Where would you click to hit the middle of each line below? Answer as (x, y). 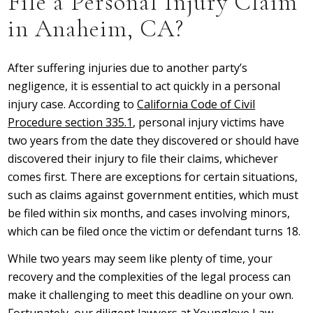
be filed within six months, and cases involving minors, (149, 213)
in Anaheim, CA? (96, 29)
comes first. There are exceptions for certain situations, (153, 176)
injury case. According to (73, 104)
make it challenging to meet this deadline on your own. (151, 295)
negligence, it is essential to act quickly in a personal (144, 86)
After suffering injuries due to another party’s (128, 67)
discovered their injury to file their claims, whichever (143, 158)
